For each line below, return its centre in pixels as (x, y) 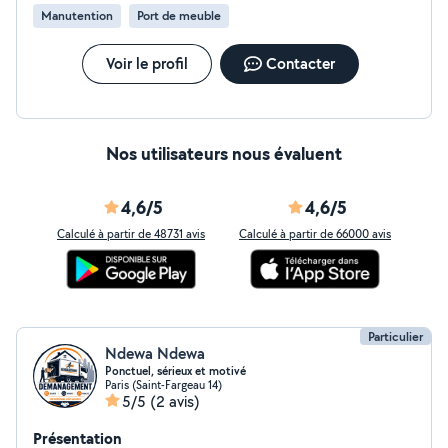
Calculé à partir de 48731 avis (131, 233)
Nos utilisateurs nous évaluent (224, 153)
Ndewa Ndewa (155, 353)
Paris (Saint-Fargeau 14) (163, 384)
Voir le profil (146, 63)
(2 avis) (175, 401)
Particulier (395, 336)
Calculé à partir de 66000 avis (315, 233)
